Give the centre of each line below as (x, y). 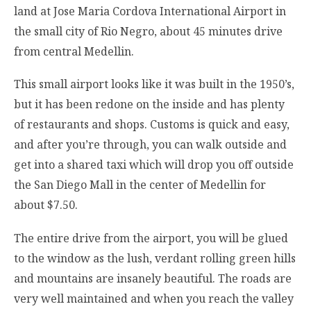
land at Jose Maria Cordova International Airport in (150, 11)
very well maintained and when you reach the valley (154, 298)
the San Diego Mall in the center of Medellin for (140, 185)
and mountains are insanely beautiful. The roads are (153, 278)
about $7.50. (46, 205)
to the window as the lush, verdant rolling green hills (155, 258)
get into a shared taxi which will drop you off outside (154, 165)
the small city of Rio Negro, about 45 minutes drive (148, 32)
